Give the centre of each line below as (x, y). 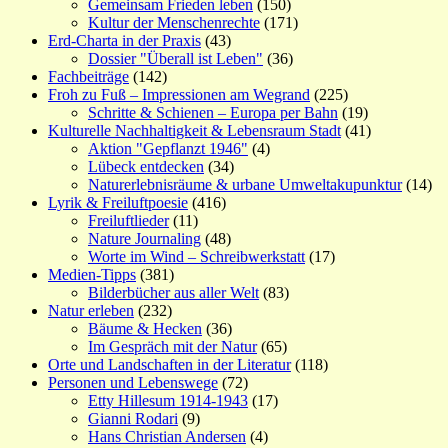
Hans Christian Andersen (167, 437)
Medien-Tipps (92, 275)
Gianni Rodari (133, 419)
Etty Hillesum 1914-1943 (168, 401)
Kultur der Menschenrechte (174, 23)
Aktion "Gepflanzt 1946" (168, 149)
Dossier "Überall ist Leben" (175, 59)
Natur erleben (91, 311)
